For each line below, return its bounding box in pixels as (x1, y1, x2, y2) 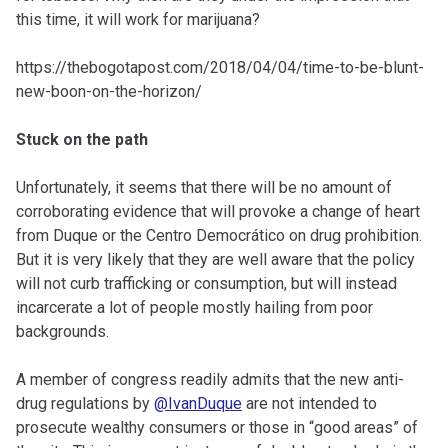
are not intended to (242, 394, 377, 414)
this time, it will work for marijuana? (16, 10, 260, 30)
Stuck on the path (16, 130, 148, 150)
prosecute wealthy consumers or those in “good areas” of (16, 418, 418, 438)
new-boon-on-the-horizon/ (16, 82, 202, 102)
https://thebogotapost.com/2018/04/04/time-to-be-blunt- (16, 58, 424, 78)
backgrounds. (16, 322, 121, 342)
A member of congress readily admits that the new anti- (16, 370, 404, 390)
